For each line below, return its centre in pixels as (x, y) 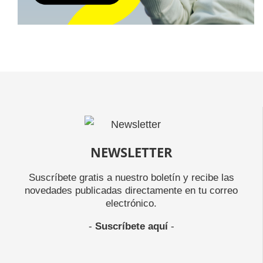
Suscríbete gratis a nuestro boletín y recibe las (131, 177)
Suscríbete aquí (131, 226)
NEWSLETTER (131, 152)
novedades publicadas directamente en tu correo (131, 190)
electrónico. (131, 203)
